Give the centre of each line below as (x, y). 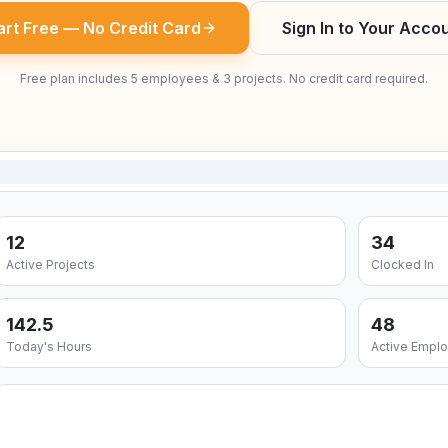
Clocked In (402, 264)
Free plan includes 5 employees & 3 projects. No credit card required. (224, 78)
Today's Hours (48, 346)
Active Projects (50, 264)
